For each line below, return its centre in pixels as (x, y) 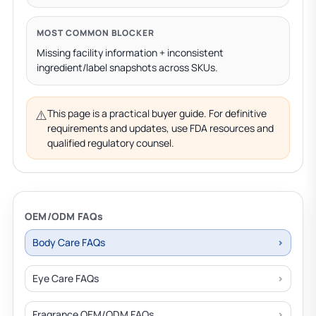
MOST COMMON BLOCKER (96, 33)
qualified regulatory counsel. (111, 143)
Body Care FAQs (69, 242)
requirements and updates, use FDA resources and (160, 128)
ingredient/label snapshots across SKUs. (127, 67)
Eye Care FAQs (66, 278)
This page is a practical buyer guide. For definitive (157, 113)
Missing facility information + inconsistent (130, 53)
